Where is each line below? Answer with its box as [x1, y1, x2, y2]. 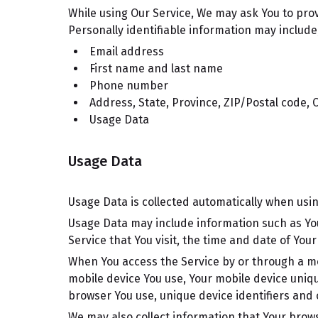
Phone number [89, 79, 168, 92]
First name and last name [89, 62, 223, 75]
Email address [89, 45, 164, 58]
